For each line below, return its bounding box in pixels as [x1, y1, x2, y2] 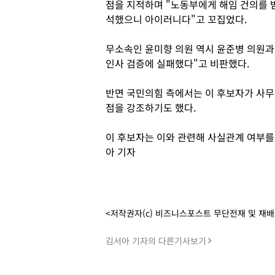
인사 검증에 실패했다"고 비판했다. [106, 56, 249, 71]
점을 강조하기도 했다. [106, 100, 196, 115]
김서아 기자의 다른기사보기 [106, 234, 206, 247]
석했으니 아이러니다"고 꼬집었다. [106, 12, 249, 26]
